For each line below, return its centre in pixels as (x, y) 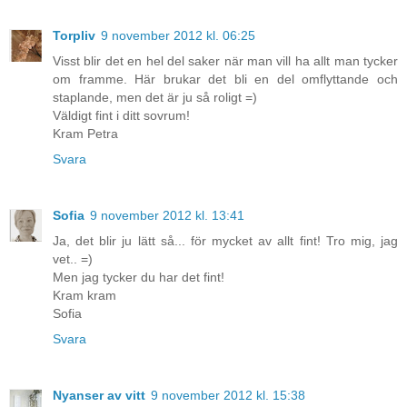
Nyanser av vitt (99, 396)
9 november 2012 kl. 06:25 (178, 36)
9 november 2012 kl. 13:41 (167, 216)
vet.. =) (73, 259)
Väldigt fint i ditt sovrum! (121, 116)
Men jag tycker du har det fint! (139, 278)
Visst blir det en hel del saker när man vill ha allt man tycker (225, 61)
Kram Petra (85, 134)
